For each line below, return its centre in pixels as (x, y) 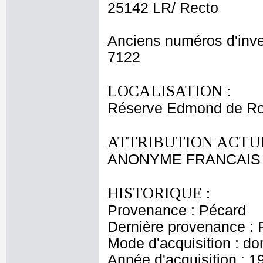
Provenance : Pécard (177, 210)
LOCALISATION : (169, 91)
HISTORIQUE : (159, 193)
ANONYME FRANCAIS (184, 159)
